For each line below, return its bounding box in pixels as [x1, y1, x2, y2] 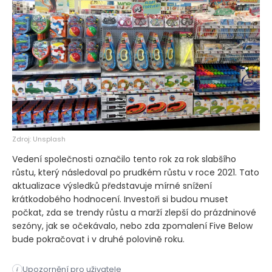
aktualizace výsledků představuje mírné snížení [12, 179, 212, 192]
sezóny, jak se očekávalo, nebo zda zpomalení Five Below [12, 219, 253, 232]
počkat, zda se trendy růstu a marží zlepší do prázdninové [12, 206, 256, 219]
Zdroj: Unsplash [12, 134, 66, 144]
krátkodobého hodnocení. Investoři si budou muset [12, 192, 228, 205]
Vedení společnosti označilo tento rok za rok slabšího [12, 152, 236, 165]
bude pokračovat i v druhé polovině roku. [12, 233, 185, 245]
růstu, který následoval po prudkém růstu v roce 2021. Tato [12, 166, 259, 178]
